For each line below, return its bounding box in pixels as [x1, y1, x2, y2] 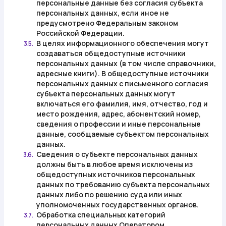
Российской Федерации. [36, 28, 125, 38]
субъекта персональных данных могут [36, 89, 176, 98]
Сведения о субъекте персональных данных [36, 149, 198, 159]
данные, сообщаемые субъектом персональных [36, 129, 209, 139]
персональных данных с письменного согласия [36, 79, 208, 88]
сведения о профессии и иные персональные [36, 119, 201, 129]
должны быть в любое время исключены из [36, 159, 193, 169]
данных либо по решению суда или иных [36, 190, 182, 199]
